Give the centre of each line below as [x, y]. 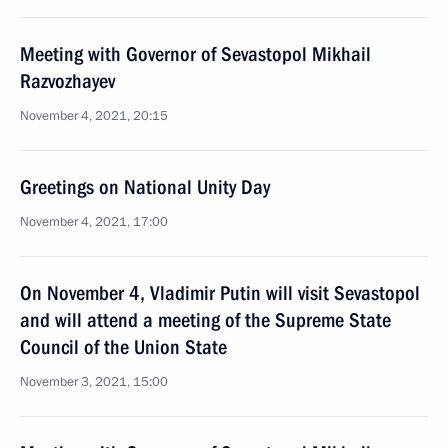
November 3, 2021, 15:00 [94, 382]
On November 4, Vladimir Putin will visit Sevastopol [220, 293]
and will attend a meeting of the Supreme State [205, 320]
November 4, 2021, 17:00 [94, 222]
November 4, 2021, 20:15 [94, 116]
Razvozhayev [67, 81]
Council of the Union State [123, 347]
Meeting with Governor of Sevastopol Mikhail [195, 54]
